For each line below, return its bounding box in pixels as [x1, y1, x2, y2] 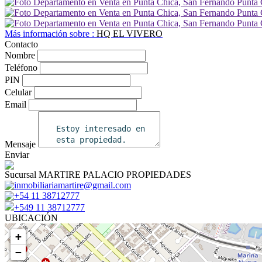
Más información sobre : [5, 29, 96, 39]
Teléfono [5, 63, 37, 73]
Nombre [5, 50, 35, 60]
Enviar [5, 150, 29, 160]
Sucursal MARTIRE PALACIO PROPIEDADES [5, 170, 191, 180]
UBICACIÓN [5, 213, 58, 223]
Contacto [5, 39, 38, 49]
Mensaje [5, 139, 36, 149]
